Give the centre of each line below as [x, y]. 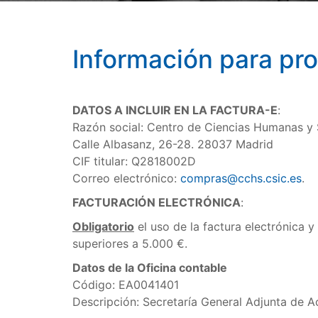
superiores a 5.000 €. [130, 243]
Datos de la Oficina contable [150, 268]
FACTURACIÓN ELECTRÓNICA [157, 202]
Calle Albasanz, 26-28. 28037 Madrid [173, 144]
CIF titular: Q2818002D [134, 161]
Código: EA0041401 [126, 285]
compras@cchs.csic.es [241, 178]
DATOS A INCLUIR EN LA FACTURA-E [175, 110]
